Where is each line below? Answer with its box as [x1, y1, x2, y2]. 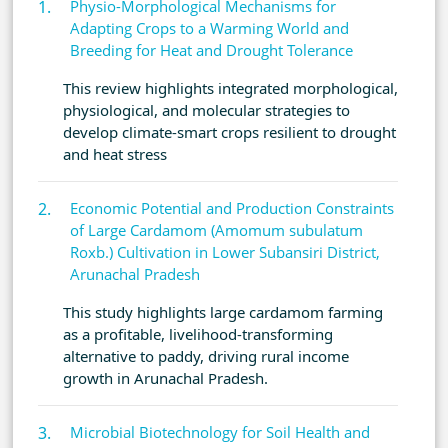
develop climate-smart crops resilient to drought [63, 122, 396, 143]
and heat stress [63, 144, 167, 165]
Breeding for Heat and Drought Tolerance [70, 40, 353, 61]
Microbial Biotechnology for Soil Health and [70, 422, 370, 443]
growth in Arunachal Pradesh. [63, 368, 268, 389]
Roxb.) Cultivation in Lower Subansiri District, [70, 242, 380, 263]
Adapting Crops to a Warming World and [70, 18, 349, 39]
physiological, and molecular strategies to [63, 100, 350, 121]
